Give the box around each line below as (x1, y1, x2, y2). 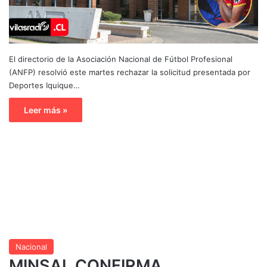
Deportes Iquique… (9, 80, 80, 90)
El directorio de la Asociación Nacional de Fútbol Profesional (9, 54, 232, 64)
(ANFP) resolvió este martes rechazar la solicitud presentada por (9, 67, 250, 77)
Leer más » (24, 104, 67, 115)
